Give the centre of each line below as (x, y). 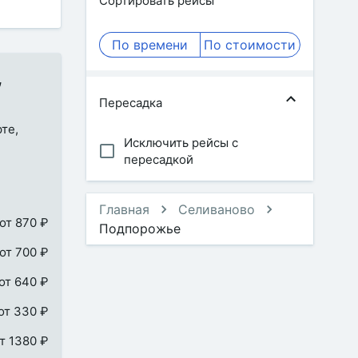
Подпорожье (140, 229)
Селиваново (217, 209)
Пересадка (131, 102)
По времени (149, 45)
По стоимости (250, 45)
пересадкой (159, 159)
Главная (124, 209)
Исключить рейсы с (181, 143)
